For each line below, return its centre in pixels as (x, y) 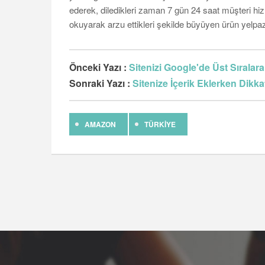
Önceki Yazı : (99, 67)
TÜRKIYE (160, 124)
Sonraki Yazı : (101, 83)
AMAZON (100, 124)
